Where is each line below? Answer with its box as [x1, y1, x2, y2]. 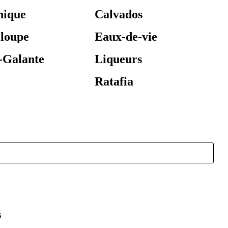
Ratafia [95, 75, 134, 88]
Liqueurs [95, 52, 142, 66]
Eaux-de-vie [95, 30, 158, 43]
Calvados [95, 8, 143, 21]
